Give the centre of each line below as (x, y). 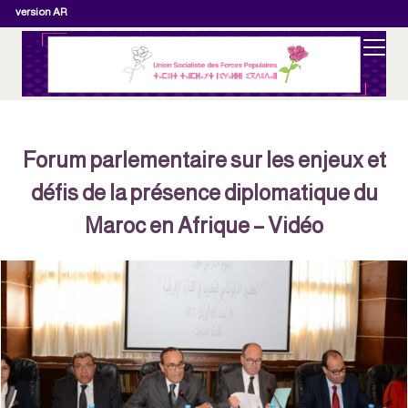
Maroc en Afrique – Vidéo (208, 225)
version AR (45, 12)
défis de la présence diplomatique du (208, 193)
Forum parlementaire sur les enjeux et (208, 160)
